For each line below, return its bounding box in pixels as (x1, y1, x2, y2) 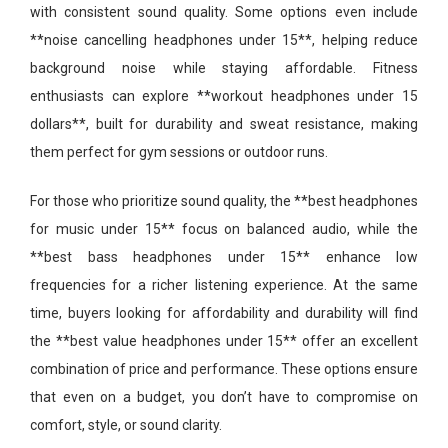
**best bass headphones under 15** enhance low (30, 248, 418, 265)
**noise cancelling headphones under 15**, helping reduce (30, 31, 418, 48)
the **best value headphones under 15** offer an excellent (30, 332, 418, 349)
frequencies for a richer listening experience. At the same (30, 276, 418, 293)
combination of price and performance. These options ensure (30, 360, 418, 377)
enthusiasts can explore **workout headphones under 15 (30, 87, 418, 104)
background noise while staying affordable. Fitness (30, 59, 418, 76)
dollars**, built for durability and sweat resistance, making (30, 115, 418, 132)
